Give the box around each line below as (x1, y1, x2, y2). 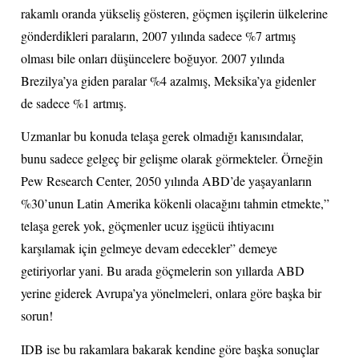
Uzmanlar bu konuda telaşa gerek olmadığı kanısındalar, (21, 127, 305, 145)
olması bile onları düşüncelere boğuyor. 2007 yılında (21, 49, 285, 67)
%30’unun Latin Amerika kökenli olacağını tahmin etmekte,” (21, 195, 330, 212)
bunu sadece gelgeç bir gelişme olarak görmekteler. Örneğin (21, 150, 324, 167)
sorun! (21, 307, 54, 325)
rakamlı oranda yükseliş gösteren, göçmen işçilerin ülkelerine (21, 4, 329, 22)
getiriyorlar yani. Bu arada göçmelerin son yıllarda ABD (21, 262, 305, 280)
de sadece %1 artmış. (21, 94, 127, 111)
